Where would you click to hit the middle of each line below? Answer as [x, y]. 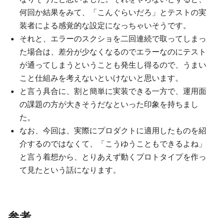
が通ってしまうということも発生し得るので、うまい [113, 64]
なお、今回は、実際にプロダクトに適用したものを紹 [113, 130]
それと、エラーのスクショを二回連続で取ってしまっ [113, 38]
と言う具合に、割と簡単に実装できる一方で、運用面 [113, 91]
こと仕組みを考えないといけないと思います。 [101, 78]
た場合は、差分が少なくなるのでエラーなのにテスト [113, 51]
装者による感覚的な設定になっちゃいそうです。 [105, 25]
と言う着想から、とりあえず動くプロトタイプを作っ [113, 156]
